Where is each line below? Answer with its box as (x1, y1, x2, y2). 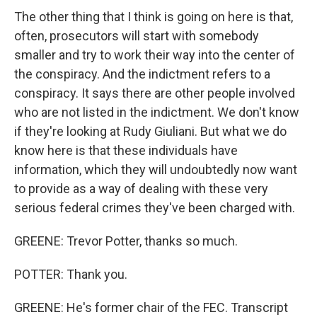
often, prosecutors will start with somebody (14, 28, 259, 43)
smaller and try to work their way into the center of (14, 47, 295, 62)
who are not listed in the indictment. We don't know (14, 105, 299, 120)
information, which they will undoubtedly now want (14, 162, 297, 177)
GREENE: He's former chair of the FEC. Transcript (14, 300, 288, 315)
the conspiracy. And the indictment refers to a (14, 67, 270, 81)
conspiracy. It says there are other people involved (14, 86, 295, 100)
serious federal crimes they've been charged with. (14, 200, 295, 215)
